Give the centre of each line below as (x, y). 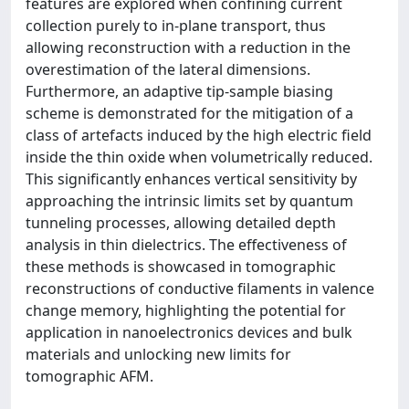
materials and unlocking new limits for (158, 354)
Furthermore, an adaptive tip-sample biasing (179, 91)
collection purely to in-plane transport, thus (176, 26)
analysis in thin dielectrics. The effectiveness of (186, 245)
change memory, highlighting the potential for (186, 310)
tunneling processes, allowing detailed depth (181, 223)
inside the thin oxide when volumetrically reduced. (199, 157)
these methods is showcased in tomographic (181, 267)
